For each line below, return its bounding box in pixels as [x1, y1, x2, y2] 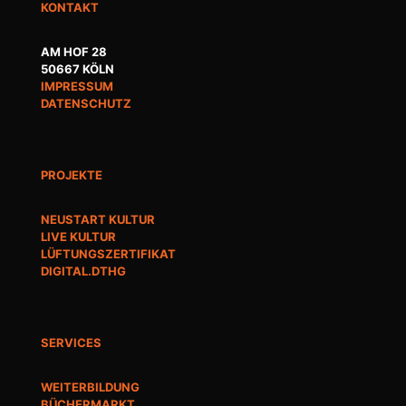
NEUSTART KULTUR [41, 211, 155, 227]
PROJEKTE [41, 167, 102, 182]
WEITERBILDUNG [41, 379, 140, 394]
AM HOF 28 [41, 43, 107, 59]
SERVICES [41, 334, 101, 350]
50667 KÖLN [41, 61, 114, 76]
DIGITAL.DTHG [41, 263, 126, 278]
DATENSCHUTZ [41, 95, 131, 111]
